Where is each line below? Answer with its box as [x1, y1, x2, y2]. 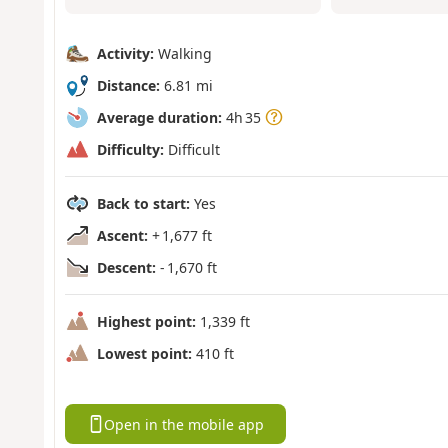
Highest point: [96, 311, 196, 331]
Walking [153, 43, 212, 63]
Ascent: [96, 225, 148, 245]
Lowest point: [96, 343, 192, 363]
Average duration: [96, 107, 222, 127]
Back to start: [96, 193, 190, 213]
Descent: [96, 257, 156, 277]
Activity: [96, 43, 154, 63]
